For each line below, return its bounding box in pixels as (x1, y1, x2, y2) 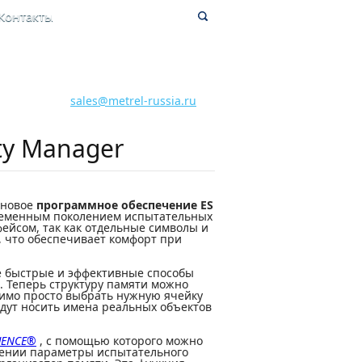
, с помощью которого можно (36, 333, 203, 348)
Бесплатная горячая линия (57, 77, 209, 92)
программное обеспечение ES (36, 197, 213, 213)
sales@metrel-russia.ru (70, 93, 196, 108)
